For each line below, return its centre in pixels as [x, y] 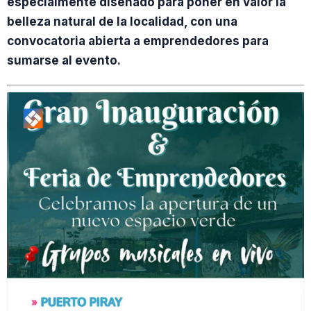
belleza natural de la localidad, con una [122, 22]
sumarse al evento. [64, 60]
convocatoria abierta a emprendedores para [138, 41]
